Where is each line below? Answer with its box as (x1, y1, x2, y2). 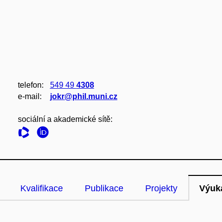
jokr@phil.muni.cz (50, 92, 117, 101)
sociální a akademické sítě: (17, 115, 112, 123)
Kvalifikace (20, 183, 63, 193)
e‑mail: (17, 92, 42, 101)
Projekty (145, 183, 177, 193)
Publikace (85, 183, 123, 193)
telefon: (17, 81, 44, 89)
